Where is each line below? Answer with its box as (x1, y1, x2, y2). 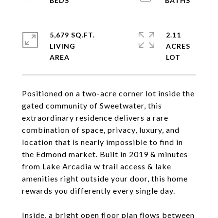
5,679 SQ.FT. (50, 31, 95, 39)
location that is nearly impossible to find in (22, 137, 183, 146)
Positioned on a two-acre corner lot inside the (22, 89, 195, 98)
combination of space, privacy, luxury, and (22, 125, 180, 134)
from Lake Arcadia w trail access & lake (22, 162, 171, 171)
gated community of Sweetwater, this (22, 101, 162, 110)
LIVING (50, 42, 75, 50)
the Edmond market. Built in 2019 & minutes (22, 149, 188, 159)
